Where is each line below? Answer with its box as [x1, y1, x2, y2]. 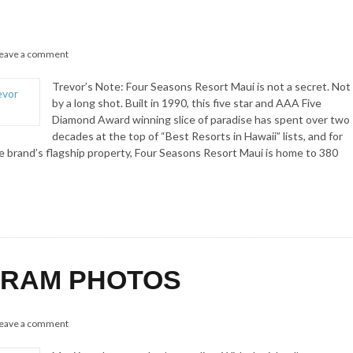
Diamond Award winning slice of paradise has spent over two [51, 113, 350, 127]
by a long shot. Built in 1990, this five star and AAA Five [51, 96, 321, 110]
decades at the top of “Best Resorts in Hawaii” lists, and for [51, 129, 343, 143]
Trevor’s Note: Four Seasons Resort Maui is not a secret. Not [51, 80, 351, 94]
